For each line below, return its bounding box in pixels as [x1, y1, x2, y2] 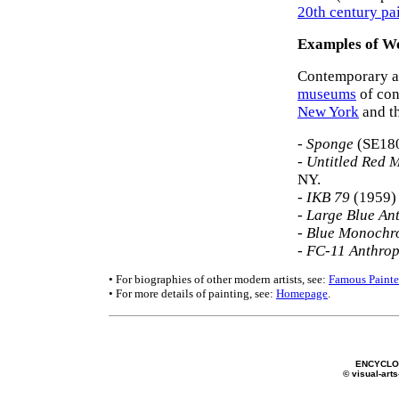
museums [297, 85, 356, 102]
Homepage [276, 287, 328, 300]
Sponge [306, 135, 354, 152]
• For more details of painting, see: [109, 287, 276, 300]
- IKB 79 [297, 189, 350, 206]
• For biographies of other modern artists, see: [109, 273, 329, 286]
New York [297, 103, 359, 120]
